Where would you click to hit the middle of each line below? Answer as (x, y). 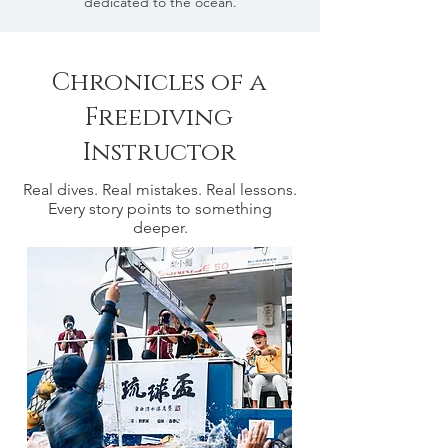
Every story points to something (160, 208)
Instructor (159, 152)
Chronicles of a (159, 82)
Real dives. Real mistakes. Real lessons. (160, 189)
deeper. (160, 227)
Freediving (159, 117)
